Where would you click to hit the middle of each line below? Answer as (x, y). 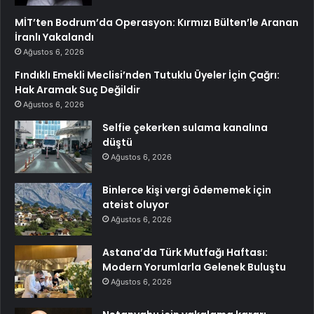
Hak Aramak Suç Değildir (77, 89)
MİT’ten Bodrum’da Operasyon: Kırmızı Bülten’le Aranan (157, 22)
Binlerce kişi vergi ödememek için (187, 190)
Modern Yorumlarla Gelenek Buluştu (194, 267)
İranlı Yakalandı (54, 37)
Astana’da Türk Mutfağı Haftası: (185, 252)
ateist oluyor (136, 204)
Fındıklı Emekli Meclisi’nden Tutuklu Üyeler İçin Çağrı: (147, 75)
